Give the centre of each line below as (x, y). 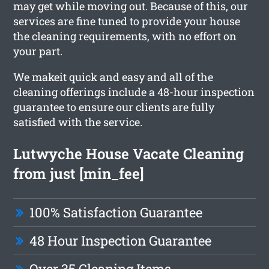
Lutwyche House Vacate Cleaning (129, 153)
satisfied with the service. (78, 122)
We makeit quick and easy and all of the (113, 77)
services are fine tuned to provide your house (127, 21)
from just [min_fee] (79, 173)
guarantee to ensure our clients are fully (114, 107)
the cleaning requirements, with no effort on (125, 36)
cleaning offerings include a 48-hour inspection (134, 92)
